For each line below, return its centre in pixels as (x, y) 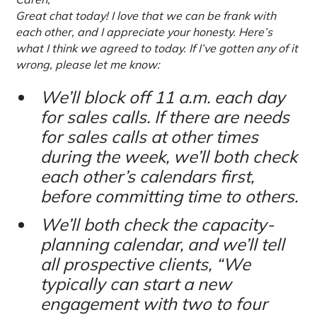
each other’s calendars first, (147, 177)
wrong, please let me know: (88, 65)
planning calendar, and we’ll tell (162, 244)
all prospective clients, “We (145, 264)
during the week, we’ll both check (168, 157)
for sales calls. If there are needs (165, 117)
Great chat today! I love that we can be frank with (146, 16)
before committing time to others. (169, 196)
